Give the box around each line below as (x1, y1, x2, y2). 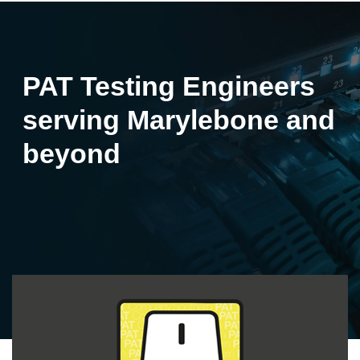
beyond (22, 138, 121, 169)
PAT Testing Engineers (22, 71, 315, 101)
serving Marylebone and (22, 104, 335, 135)
